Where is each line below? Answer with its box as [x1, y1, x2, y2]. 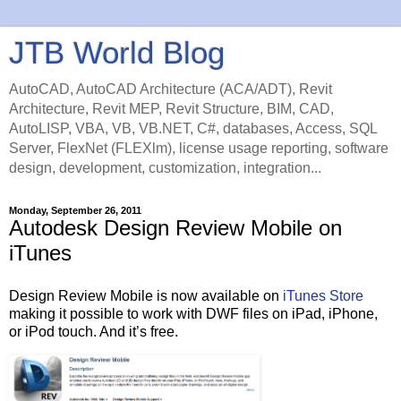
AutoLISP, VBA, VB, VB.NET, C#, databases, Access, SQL [9, 121, 377, 136]
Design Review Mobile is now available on [9, 287, 283, 303]
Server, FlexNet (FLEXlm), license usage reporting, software [9, 141, 388, 156]
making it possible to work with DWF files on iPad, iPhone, [9, 305, 378, 321]
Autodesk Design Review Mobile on [9, 216, 342, 240]
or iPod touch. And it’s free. [9, 323, 178, 339]
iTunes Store [283, 287, 363, 303]
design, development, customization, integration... [9, 160, 321, 175]
